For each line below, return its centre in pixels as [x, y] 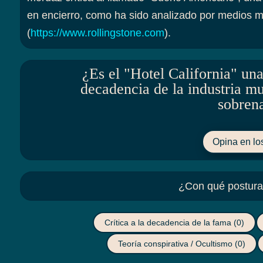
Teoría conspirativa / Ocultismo [177, 244]
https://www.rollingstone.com [97, 33]
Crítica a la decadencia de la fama [169, 223]
